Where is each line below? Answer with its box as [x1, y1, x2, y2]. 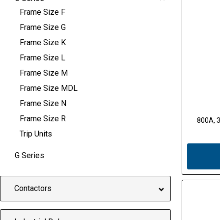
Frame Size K [20, 37, 66, 47]
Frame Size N [20, 98, 66, 108]
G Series [15, 150, 44, 160]
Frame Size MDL [20, 83, 78, 93]
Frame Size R [20, 113, 66, 123]
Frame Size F [20, 7, 65, 17]
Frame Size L [20, 53, 65, 62]
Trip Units [20, 129, 52, 138]
